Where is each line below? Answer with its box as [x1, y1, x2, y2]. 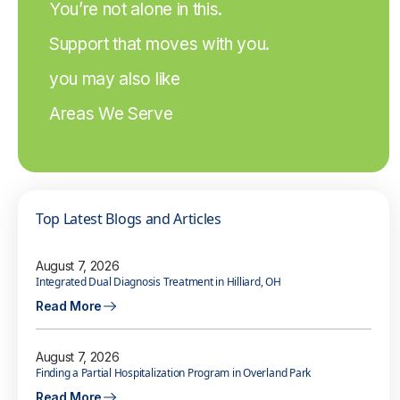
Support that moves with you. [49, 34, 271, 54]
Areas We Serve [49, 104, 173, 124]
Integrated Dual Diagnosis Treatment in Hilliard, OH [36, 274, 281, 289]
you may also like [49, 69, 180, 89]
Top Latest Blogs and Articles [36, 209, 221, 229]
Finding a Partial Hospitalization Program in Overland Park [36, 365, 312, 381]
